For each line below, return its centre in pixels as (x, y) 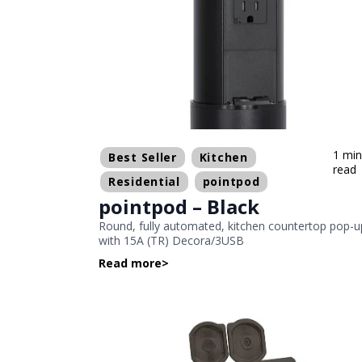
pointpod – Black (179, 207)
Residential (144, 182)
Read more (130, 263)
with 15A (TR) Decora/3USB (171, 241)
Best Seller (143, 158)
